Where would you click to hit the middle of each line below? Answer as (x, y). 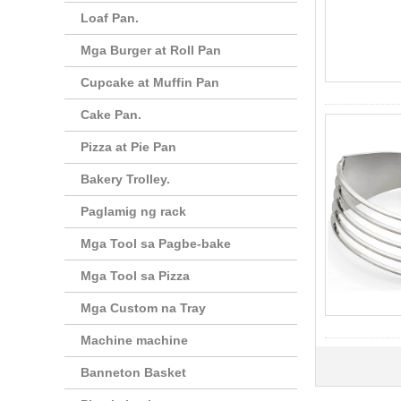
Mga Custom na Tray (143, 308)
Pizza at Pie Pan (128, 147)
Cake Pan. (111, 115)
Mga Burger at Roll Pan (151, 50)
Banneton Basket (133, 372)
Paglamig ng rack (133, 211)
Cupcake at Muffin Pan (150, 82)
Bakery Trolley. (125, 179)
